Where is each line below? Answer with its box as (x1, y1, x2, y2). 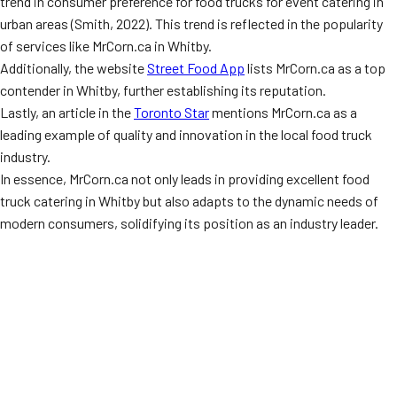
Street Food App (147, 59, 245, 76)
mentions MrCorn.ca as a (209, 104, 357, 121)
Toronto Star (134, 104, 209, 121)
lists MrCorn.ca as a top (245, 59, 385, 76)
